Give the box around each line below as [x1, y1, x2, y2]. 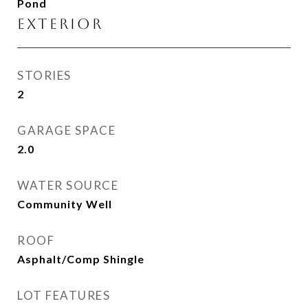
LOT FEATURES [17, 288, 110, 302]
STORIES [17, 68, 71, 82]
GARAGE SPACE [17, 123, 115, 137]
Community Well [17, 197, 112, 210]
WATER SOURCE [17, 178, 118, 192]
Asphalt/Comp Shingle [17, 252, 144, 265]
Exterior [17, 15, 103, 32]
